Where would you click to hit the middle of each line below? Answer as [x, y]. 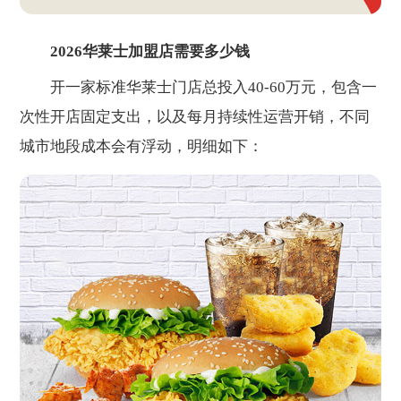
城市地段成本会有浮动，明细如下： [142, 147]
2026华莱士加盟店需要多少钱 [150, 52]
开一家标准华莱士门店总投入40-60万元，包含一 [199, 88]
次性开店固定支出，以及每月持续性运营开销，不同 [195, 117]
